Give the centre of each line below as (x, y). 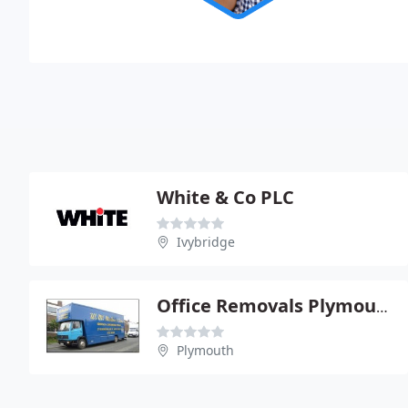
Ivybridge (206, 241)
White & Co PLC (225, 197)
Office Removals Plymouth (382, 306)
